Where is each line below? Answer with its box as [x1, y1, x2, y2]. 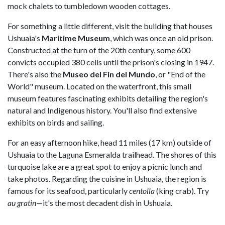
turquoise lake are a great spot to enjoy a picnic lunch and [8, 162, 202, 172]
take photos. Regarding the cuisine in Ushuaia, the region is [8, 174, 206, 184]
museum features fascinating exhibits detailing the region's [8, 93, 208, 103]
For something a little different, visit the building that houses [8, 21, 212, 31]
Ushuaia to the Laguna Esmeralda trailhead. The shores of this [8, 150, 216, 160]
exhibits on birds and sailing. [8, 118, 104, 128]
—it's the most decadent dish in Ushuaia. [36, 198, 174, 208]
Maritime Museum [42, 33, 110, 43]
